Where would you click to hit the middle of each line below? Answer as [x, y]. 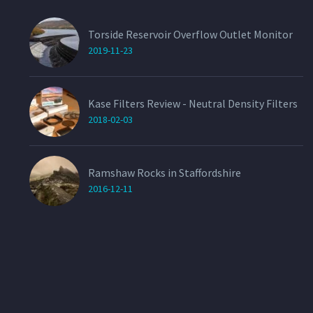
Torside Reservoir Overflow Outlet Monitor [190, 35]
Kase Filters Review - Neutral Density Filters [193, 104]
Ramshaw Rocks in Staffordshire [165, 173]
